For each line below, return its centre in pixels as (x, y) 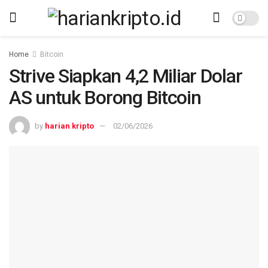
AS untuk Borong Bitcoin (105, 98)
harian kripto (69, 126)
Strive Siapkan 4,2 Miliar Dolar (126, 76)
